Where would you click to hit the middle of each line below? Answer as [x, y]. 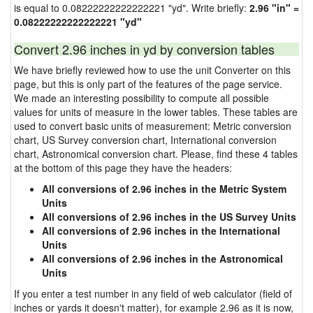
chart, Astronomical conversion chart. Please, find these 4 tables [156, 154]
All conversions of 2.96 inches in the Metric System [164, 189]
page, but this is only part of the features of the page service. [148, 84]
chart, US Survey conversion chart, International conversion [145, 140]
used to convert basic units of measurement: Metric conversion [153, 126]
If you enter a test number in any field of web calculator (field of [153, 293]
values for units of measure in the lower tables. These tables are [156, 112]
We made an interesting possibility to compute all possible [141, 98]
